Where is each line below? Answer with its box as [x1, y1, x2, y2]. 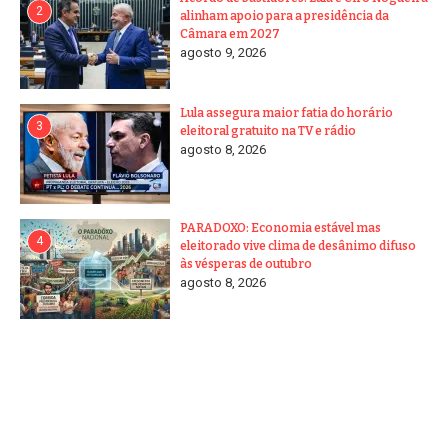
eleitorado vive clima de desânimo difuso [180, 239, 416, 254]
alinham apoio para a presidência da [180, 9, 389, 24]
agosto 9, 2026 [180, 45, 266, 61]
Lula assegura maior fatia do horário [180, 106, 393, 121]
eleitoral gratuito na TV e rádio [180, 124, 356, 139]
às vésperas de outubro [180, 257, 312, 272]
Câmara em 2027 [180, 27, 280, 42]
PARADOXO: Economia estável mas [180, 221, 381, 236]
